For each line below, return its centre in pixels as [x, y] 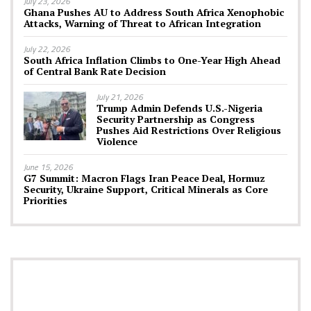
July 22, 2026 [47, 49]
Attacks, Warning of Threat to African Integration [142, 24]
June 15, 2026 [48, 167]
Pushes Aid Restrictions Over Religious [189, 131]
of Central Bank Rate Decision [95, 72]
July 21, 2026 [120, 97]
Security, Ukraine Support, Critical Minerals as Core [146, 190]
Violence [117, 142]
